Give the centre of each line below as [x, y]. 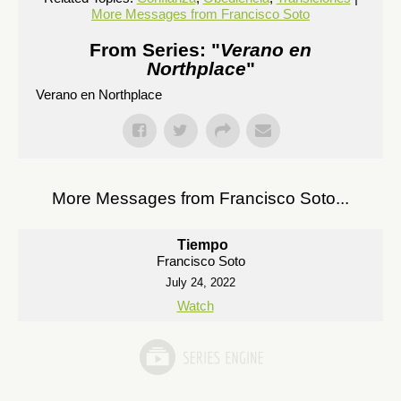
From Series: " [155, 50]
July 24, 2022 [200, 282]
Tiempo [203, 245]
